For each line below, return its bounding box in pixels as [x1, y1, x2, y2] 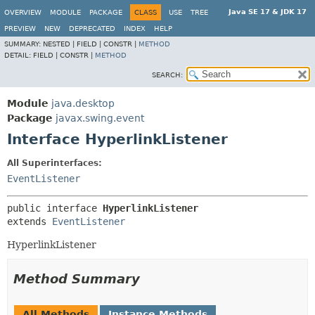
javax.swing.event [56, 112, 144, 124]
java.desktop [51, 98, 115, 109]
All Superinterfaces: [7, 158, 102, 168]
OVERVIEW [4, 8, 41, 16]
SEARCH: [152, 71, 183, 79]
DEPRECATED [69, 25, 115, 32]
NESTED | [43, 40, 77, 48]
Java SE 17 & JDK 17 [229, 8, 307, 15]
